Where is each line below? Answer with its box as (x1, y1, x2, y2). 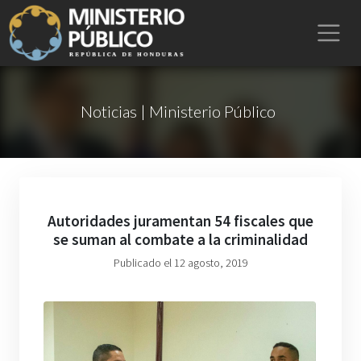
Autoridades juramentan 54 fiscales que (48, 211, 313, 230)
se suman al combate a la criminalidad (53, 230, 308, 249)
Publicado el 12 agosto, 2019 (113, 255, 248, 270)
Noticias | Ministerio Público (80, 102, 276, 121)
